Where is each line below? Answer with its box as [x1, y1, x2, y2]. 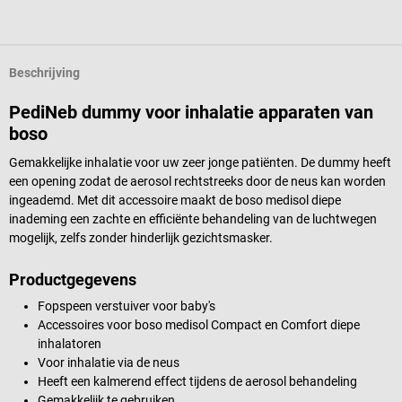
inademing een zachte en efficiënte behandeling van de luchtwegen [9, 211, 377, 226]
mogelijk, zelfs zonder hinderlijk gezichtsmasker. [9, 230, 273, 245]
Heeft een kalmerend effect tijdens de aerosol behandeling [38, 373, 357, 389]
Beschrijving [9, 66, 80, 81]
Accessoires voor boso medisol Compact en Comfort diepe [38, 317, 360, 332]
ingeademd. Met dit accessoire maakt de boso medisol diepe [9, 192, 341, 207]
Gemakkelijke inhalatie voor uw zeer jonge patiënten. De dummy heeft [9, 154, 391, 170]
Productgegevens [9, 269, 136, 289]
